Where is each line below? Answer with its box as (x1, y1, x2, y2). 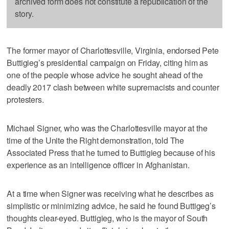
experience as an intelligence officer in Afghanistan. (7, 158, 190, 171)
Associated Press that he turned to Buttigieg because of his (7, 146, 216, 158)
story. (15, 7, 34, 19)
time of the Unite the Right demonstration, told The (7, 134, 185, 146)
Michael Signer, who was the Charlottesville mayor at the (7, 122, 208, 134)
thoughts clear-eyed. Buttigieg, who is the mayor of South (7, 212, 208, 224)
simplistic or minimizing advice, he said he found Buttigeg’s (7, 199, 216, 212)
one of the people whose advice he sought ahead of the (7, 68, 203, 81)
